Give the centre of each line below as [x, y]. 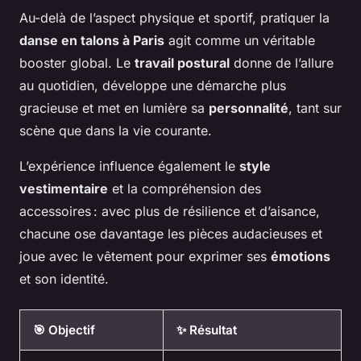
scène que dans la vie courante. [116, 131]
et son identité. [64, 279]
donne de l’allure [282, 63]
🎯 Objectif [64, 330]
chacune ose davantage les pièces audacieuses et [171, 234]
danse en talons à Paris [92, 41]
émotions [301, 257]
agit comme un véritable [240, 41]
